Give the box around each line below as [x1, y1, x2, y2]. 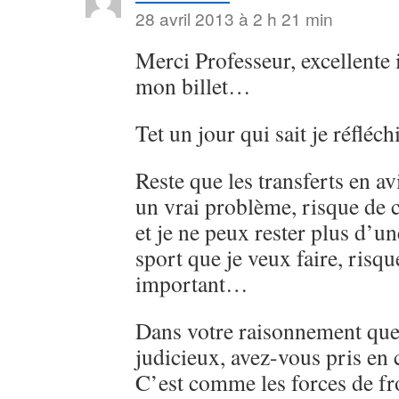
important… [135, 268, 248, 298]
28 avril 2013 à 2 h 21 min [135, 6, 333, 30]
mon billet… [135, 70, 251, 101]
